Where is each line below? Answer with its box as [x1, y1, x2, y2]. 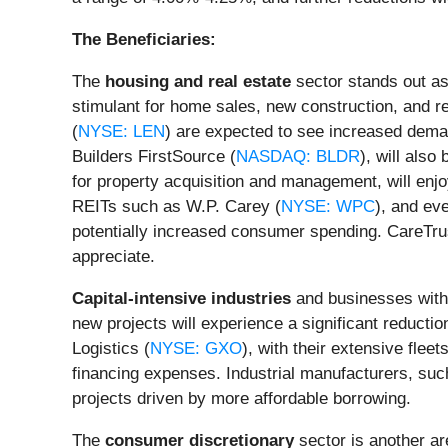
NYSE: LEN [78, 122, 165, 142]
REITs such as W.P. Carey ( [72, 197, 281, 217]
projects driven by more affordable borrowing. [72, 389, 411, 409]
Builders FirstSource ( [72, 147, 236, 167]
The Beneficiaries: [72, 30, 216, 50]
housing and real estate [105, 72, 291, 92]
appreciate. [72, 247, 155, 267]
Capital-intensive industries [72, 289, 291, 309]
